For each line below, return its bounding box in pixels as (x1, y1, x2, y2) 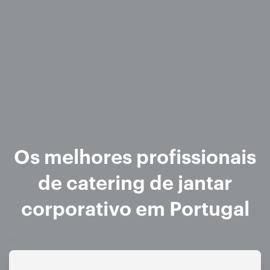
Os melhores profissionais (14, 142, 256, 169)
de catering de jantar (38, 168, 232, 195)
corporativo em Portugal (20, 194, 250, 221)
